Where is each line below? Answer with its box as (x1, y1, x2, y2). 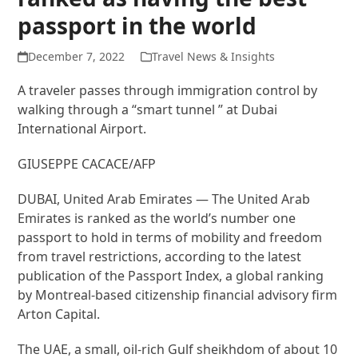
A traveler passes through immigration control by (18, 81, 318, 99)
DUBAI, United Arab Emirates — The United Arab (18, 189, 311, 208)
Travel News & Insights (151, 48, 275, 64)
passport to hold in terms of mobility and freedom (18, 228, 323, 246)
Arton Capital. (18, 304, 101, 323)
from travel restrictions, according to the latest (18, 247, 302, 265)
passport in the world (18, 10, 257, 41)
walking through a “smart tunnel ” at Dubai (18, 100, 278, 118)
